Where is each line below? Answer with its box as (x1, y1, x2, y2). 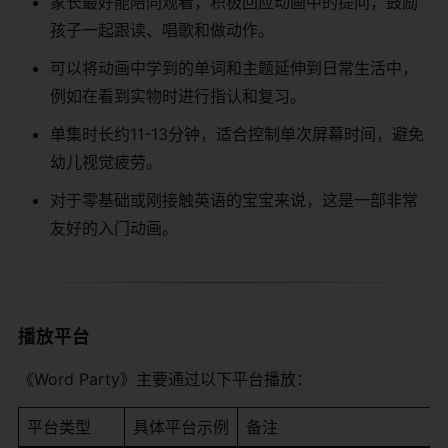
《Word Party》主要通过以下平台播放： (18, 368, 312, 389)
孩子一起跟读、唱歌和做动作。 (50, 19, 274, 40)
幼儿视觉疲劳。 (50, 151, 162, 172)
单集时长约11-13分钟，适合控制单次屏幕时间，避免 (50, 123, 424, 144)
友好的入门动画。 (50, 217, 178, 238)
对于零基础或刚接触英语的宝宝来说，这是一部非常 (50, 189, 418, 210)
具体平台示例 (133, 416, 229, 437)
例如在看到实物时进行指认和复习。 (50, 85, 306, 106)
